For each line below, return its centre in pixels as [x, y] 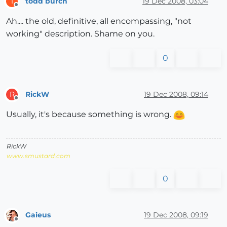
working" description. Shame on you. [80, 34]
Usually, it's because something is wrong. [90, 115]
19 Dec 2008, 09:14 [176, 94]
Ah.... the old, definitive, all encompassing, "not [99, 21]
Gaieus [38, 215]
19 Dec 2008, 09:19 [176, 215]
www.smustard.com [39, 156]
